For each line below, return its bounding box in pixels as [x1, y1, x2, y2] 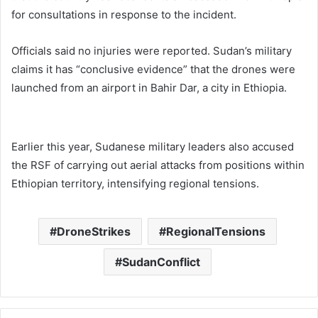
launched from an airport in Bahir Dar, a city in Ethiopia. [11, 81, 287, 94]
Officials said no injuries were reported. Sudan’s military [11, 44, 292, 57]
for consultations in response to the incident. [11, 8, 236, 21]
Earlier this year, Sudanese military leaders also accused [11, 140, 294, 153]
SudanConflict [121, 255, 200, 269]
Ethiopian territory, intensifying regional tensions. [11, 177, 259, 190]
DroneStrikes [56, 224, 131, 238]
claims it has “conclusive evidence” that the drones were [11, 62, 295, 76]
